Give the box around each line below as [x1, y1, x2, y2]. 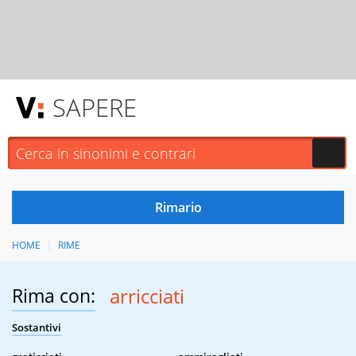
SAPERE [52, 91, 137, 124]
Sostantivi [12, 320, 61, 335]
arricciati [109, 283, 184, 310]
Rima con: [12, 283, 95, 309]
